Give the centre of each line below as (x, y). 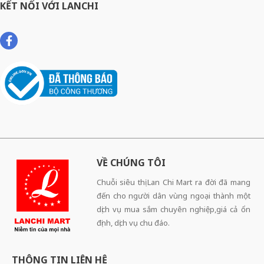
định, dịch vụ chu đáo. (133, 223)
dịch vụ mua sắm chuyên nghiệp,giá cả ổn (173, 209)
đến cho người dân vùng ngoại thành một (173, 196)
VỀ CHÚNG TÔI (131, 163)
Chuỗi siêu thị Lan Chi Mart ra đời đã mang (173, 182)
